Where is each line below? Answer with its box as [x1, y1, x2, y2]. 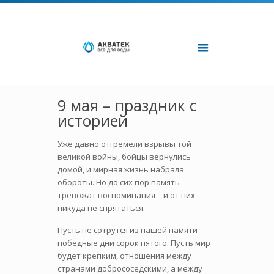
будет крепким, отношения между [57, 250, 191, 261]
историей [57, 110, 128, 131]
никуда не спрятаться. [57, 202, 145, 213]
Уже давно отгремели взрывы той [57, 138, 191, 149]
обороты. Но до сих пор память [57, 177, 180, 188]
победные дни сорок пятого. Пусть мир [57, 237, 210, 248]
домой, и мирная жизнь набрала [57, 164, 184, 175]
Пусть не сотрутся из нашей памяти [57, 224, 198, 235]
